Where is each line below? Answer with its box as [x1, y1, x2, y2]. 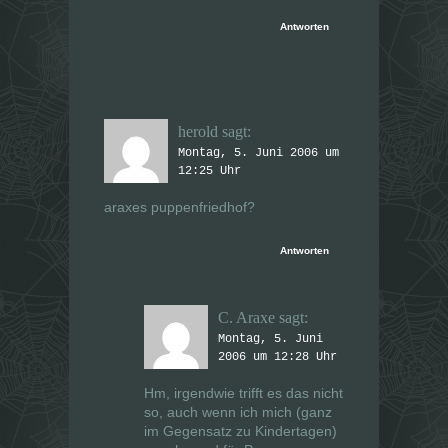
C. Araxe [218, 309, 275, 327]
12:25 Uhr [178, 164, 241, 179]
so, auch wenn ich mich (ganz [144, 404, 332, 421]
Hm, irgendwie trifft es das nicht [144, 385, 343, 402]
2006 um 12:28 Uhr [218, 350, 337, 365]
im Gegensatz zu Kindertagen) [144, 423, 337, 440]
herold [178, 123, 218, 141]
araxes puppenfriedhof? [104, 199, 255, 216]
